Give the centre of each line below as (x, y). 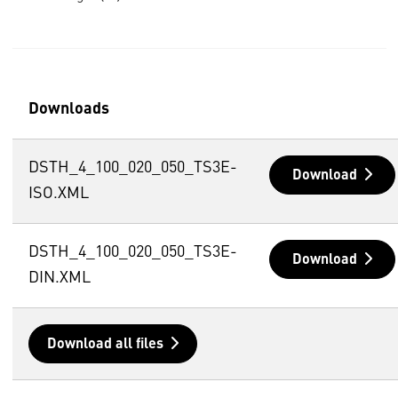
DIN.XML (59, 278)
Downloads (68, 109)
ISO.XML (58, 193)
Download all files (105, 344)
